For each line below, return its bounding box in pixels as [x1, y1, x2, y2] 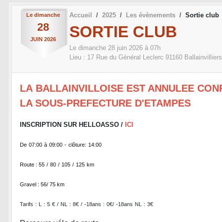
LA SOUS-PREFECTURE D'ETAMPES [20, 98, 191, 109]
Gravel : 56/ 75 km [20, 181, 64, 188]
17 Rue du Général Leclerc [87, 54, 164, 61]
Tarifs [20, 201, 33, 208]
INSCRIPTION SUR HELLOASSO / [20, 121, 125, 129]
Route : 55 [20, 162, 45, 168]
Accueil [69, 11, 92, 19]
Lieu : [69, 54, 87, 61]
